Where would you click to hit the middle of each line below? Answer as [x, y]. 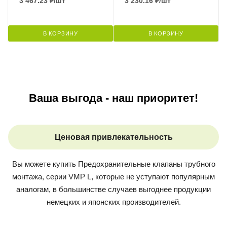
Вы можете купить [45, 164]
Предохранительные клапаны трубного [146, 164]
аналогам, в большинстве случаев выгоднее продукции [113, 189]
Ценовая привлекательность [113, 137]
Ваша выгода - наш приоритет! [113, 98]
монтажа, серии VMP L [52, 176]
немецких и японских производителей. [113, 202]
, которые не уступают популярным [153, 176]
